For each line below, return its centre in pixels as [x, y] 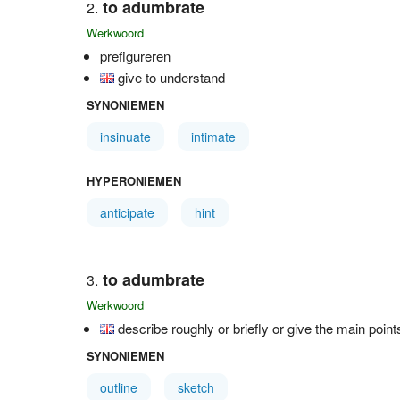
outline [119, 387]
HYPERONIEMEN [134, 181]
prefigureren [135, 56]
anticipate [127, 212]
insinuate [125, 137]
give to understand [171, 77]
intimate [213, 137]
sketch [196, 387]
